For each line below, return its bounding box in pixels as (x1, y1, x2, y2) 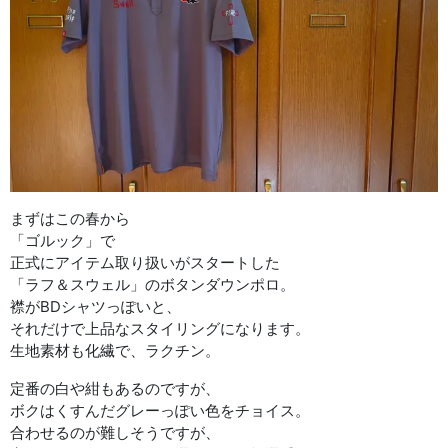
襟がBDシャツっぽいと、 (10, 296, 181, 316)
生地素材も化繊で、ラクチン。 (10, 340, 220, 360)
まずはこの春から (10, 208, 130, 228)
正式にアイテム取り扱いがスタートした (10, 252, 280, 272)
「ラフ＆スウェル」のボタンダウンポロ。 (10, 274, 295, 294)
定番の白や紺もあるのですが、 (10, 378, 220, 398)
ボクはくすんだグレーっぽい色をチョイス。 (10, 400, 310, 420)
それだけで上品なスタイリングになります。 (10, 318, 310, 338)
